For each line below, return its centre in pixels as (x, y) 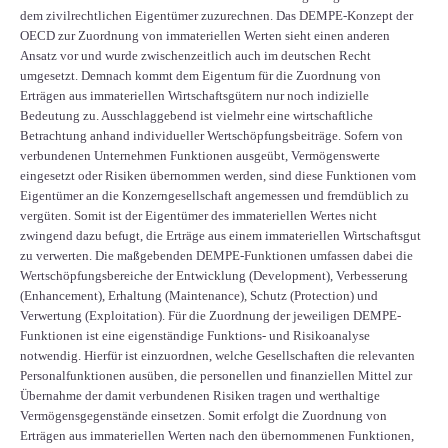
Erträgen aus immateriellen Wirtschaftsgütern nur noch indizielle (194, 96)
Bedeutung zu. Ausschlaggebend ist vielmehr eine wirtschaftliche (196, 116)
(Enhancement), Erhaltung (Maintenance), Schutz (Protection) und (199, 296)
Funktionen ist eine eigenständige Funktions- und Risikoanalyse (195, 336)
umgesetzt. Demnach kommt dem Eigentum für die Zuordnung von (200, 76)
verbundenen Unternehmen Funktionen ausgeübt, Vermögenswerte (200, 156)
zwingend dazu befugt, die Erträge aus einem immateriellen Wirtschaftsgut (220, 236)
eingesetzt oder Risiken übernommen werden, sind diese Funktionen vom (218, 176)
